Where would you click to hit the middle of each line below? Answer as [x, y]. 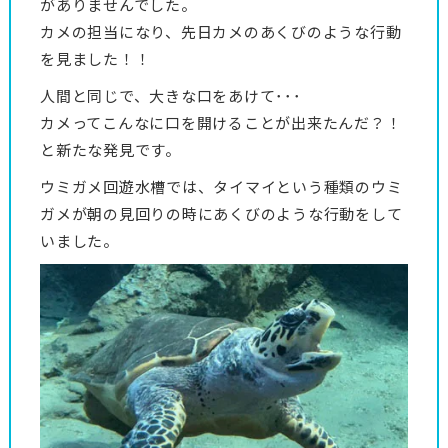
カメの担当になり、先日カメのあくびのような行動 [221, 31]
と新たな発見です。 [110, 149]
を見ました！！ [95, 58]
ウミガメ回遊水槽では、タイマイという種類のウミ [221, 186]
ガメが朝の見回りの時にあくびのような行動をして [221, 213]
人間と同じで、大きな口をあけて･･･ [171, 95]
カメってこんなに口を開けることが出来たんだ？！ [221, 122]
